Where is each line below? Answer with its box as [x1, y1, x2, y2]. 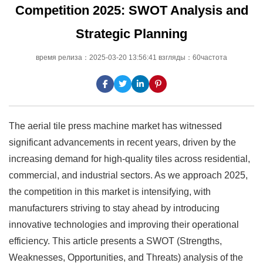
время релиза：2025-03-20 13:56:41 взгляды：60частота [36, 53, 227, 62]
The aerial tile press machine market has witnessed [9, 120, 222, 131]
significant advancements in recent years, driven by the [9, 137, 236, 147]
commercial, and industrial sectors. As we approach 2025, [9, 170, 248, 180]
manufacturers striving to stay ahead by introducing [9, 203, 220, 213]
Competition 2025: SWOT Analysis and [15, 2, 248, 18]
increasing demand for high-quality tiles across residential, [9, 153, 250, 164]
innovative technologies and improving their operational [9, 219, 239, 230]
